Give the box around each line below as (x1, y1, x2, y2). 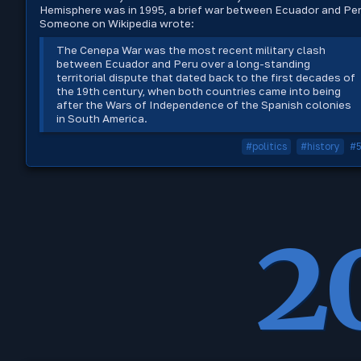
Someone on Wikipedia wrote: (39, 17, 194, 31)
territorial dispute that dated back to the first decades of (56, 71, 356, 85)
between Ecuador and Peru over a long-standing (56, 57, 311, 71)
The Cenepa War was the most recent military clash (56, 44, 326, 57)
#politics (246, 140, 287, 153)
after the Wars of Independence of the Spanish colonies (56, 98, 352, 112)
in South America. (56, 112, 148, 126)
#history (301, 140, 340, 153)
